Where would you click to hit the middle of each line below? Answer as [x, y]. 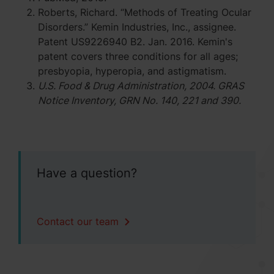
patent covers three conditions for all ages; [138, 56]
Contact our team [79, 221]
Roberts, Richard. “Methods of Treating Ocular [145, 12]
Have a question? [87, 173]
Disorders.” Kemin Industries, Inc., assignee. [137, 27]
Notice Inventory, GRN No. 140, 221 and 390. [139, 100]
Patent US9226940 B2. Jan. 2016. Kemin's [135, 41]
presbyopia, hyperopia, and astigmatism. [132, 71]
